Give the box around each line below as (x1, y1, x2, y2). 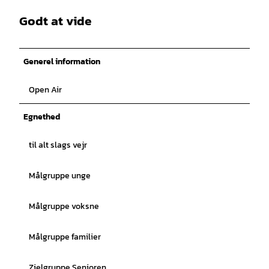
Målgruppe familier (29, 230, 101, 243)
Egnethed (23, 110, 60, 123)
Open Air (29, 83, 62, 96)
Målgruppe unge (29, 169, 91, 182)
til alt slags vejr (29, 138, 87, 151)
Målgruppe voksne (29, 199, 99, 213)
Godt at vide (19, 11, 91, 31)
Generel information (23, 55, 100, 68)
